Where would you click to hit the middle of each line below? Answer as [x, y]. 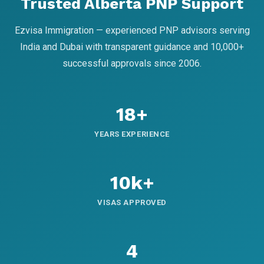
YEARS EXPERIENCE [132, 134]
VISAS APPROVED [132, 203]
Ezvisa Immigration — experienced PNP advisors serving [132, 31]
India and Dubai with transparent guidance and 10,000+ [132, 47]
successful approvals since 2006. [132, 64]
